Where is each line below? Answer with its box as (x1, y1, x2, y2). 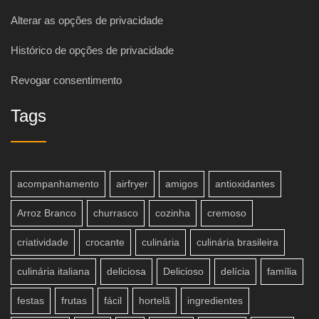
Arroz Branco (17, 207, 76, 219)
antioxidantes (215, 178, 275, 190)
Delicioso (163, 266, 204, 278)
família (267, 266, 297, 278)
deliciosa (107, 266, 146, 278)
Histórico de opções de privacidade (11, 43, 174, 56)
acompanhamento (17, 178, 99, 190)
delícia (221, 266, 250, 278)
